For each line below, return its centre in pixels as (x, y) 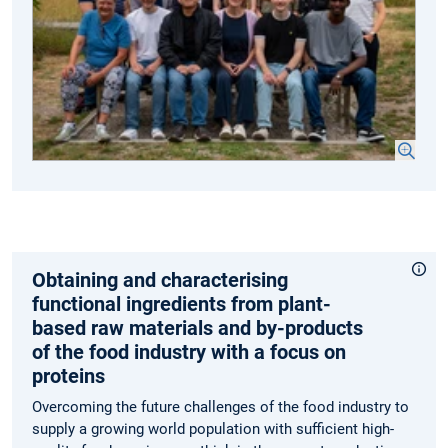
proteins (68, 375)
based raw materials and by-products (197, 327)
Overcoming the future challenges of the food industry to (220, 406)
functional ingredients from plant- (181, 303)
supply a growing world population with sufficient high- (213, 428)
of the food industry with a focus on (189, 351)
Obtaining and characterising (160, 279)
